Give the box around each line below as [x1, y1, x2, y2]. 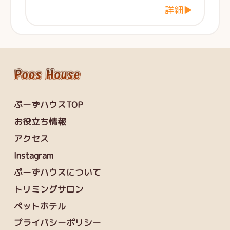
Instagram [13, 149, 53, 161]
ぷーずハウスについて [13, 166, 101, 178]
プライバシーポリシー [13, 217, 101, 229]
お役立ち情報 [13, 115, 66, 127]
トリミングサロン [13, 183, 84, 195]
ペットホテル [13, 200, 66, 212]
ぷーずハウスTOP [13, 98, 83, 110]
